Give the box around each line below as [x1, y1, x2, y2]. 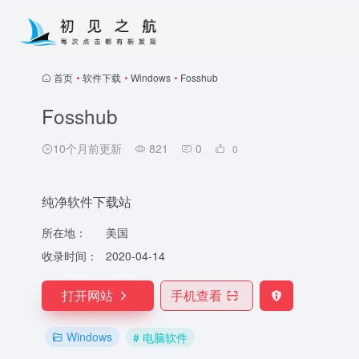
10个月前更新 [53, 140, 122, 156]
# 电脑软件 [133, 329, 188, 345]
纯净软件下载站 [42, 192, 131, 211]
